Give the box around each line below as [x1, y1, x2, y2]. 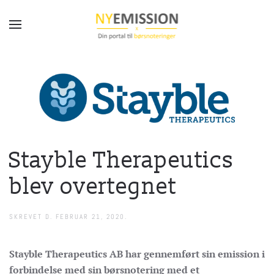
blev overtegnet [9, 173, 177, 201]
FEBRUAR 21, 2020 [56, 212, 125, 221]
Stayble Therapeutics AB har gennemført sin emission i [9, 247, 265, 261]
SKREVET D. [9, 212, 56, 221]
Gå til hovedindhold [21, 22, 108, 35]
